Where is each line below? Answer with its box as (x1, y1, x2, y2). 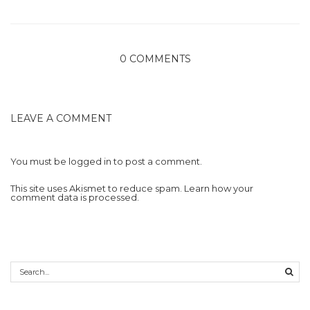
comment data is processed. (10, 191, 139, 203)
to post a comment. (111, 155, 202, 167)
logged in (69, 155, 111, 167)
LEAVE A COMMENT (10, 111, 111, 125)
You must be (10, 155, 69, 167)
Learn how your (184, 182, 253, 194)
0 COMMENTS (119, 52, 191, 65)
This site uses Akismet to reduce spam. (10, 182, 184, 194)
